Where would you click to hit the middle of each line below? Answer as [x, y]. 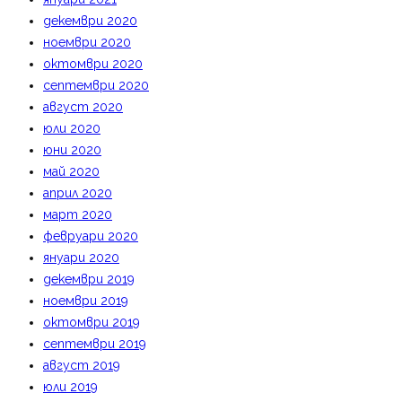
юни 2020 [72, 150]
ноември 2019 [86, 301]
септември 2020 [96, 85]
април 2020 [78, 193]
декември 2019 [89, 279]
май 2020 [71, 171]
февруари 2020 [91, 236]
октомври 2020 [93, 64]
